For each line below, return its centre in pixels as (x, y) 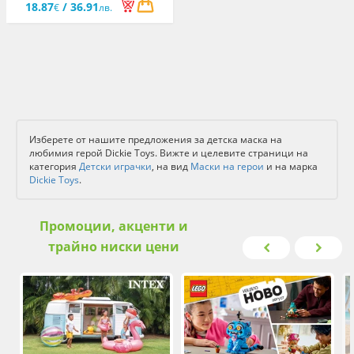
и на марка (291, 166)
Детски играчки (115, 166)
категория (54, 166)
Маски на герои (227, 166)
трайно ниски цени (113, 247)
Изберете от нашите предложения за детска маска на (156, 139)
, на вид (171, 166)
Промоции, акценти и (113, 226)
